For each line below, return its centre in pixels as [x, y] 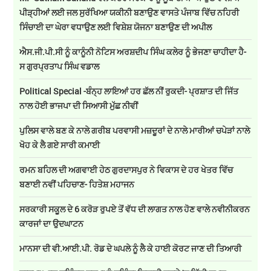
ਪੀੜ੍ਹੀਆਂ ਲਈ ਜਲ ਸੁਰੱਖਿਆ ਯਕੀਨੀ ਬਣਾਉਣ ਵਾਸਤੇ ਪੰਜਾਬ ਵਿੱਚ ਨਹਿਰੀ [129, 13]
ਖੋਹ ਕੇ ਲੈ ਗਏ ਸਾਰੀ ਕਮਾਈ [60, 145]
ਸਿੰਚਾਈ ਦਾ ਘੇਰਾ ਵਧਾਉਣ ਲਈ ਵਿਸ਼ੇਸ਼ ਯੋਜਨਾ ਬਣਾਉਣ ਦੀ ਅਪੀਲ [116, 27]
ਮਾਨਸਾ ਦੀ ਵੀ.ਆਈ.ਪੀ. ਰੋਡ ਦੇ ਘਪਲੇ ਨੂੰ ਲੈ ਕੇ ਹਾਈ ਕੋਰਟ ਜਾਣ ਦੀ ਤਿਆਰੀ [131, 249]
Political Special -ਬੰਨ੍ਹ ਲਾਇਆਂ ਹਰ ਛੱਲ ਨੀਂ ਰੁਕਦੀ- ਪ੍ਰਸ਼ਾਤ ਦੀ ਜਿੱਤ [129, 91]
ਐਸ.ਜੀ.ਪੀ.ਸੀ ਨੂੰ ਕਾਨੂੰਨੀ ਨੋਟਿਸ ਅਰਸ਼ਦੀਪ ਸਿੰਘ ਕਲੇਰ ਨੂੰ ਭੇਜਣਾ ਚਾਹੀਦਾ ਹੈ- [133, 52]
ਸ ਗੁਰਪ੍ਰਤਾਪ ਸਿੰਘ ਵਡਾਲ [60, 67]
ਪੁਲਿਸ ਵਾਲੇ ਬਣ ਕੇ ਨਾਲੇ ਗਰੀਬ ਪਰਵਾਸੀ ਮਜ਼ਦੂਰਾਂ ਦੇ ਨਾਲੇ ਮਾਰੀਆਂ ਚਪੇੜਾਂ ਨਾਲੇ [135, 131]
